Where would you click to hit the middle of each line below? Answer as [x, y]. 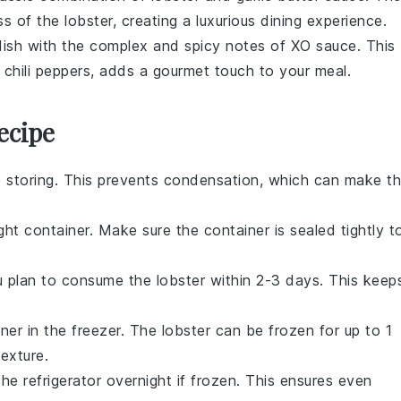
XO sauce [324, 46]
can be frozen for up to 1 [301, 330]
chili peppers [47, 71]
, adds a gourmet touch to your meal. [221, 71]
